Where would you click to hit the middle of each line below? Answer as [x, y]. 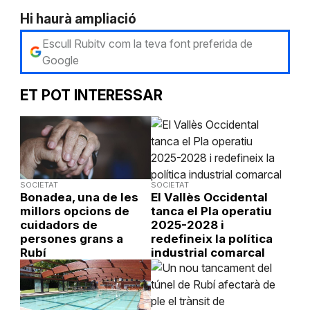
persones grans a [71, 238]
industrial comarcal [208, 252]
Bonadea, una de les [79, 197]
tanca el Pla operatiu [211, 211]
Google [60, 60]
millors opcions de [74, 211]
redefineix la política [211, 238]
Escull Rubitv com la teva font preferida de [147, 43]
